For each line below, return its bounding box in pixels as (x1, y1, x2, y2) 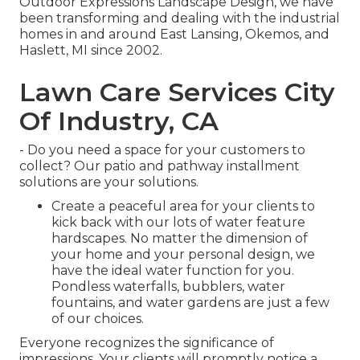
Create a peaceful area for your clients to (51, 198, 315, 215)
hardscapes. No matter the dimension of (51, 231, 308, 247)
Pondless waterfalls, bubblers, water (51, 279, 285, 295)
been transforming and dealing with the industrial (19, 10, 340, 27)
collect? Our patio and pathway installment (19, 158, 300, 174)
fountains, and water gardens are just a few (51, 295, 329, 311)
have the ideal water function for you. (51, 263, 294, 279)
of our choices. (51, 311, 144, 327)
